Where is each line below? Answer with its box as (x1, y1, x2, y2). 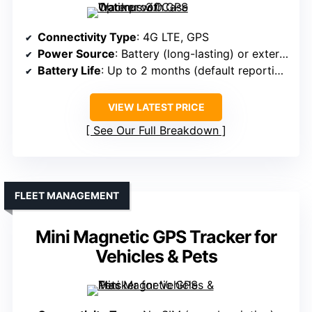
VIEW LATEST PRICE (107, 101, 205, 114)
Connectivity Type (38, 30, 136, 45)
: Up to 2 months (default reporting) (101, 63, 274, 78)
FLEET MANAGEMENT (15, 189, 119, 202)
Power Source (38, 47, 115, 61)
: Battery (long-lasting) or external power (115, 47, 279, 61)
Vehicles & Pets (95, 246, 217, 267)
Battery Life (38, 63, 101, 78)
